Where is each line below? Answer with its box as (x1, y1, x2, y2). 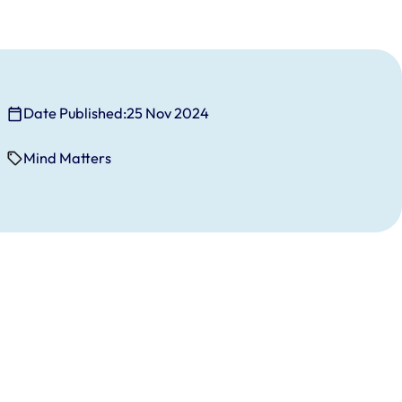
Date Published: (23, 104, 127, 123)
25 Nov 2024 (127, 104, 210, 123)
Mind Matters (23, 149, 112, 168)
